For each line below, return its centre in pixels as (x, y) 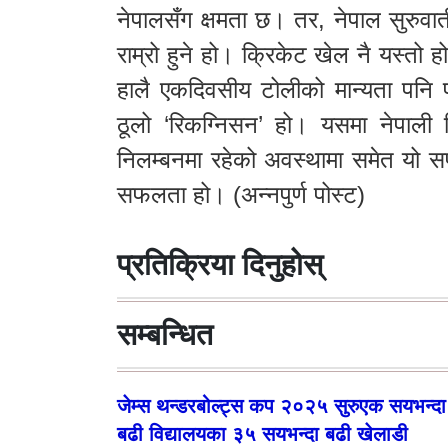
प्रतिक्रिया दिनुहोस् (220, 264)
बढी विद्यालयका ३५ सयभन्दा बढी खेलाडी (262, 433)
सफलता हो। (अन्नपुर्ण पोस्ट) (241, 194)
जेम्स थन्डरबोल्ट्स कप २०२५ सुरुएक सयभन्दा (281, 405)
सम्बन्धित (165, 334)
